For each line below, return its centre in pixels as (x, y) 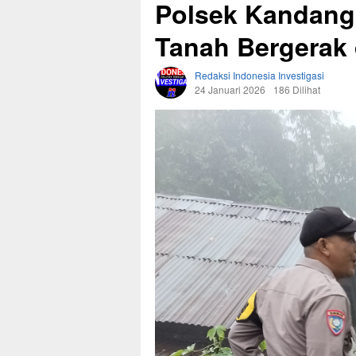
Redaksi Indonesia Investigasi (259, 75)
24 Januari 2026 (230, 90)
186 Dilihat (297, 90)
